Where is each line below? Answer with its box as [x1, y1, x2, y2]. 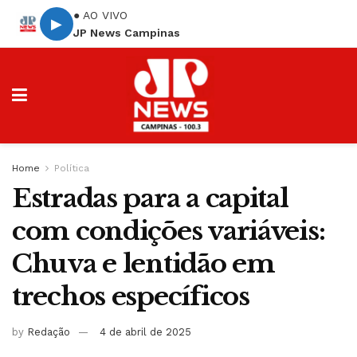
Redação [27, 325, 70, 338]
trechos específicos [12, 280, 249, 312]
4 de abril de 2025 [100, 325, 191, 338]
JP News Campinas [73, 25, 180, 39]
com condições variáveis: [12, 215, 325, 247]
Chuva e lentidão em [12, 248, 275, 280]
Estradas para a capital [12, 182, 288, 214]
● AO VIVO [73, 8, 127, 22]
